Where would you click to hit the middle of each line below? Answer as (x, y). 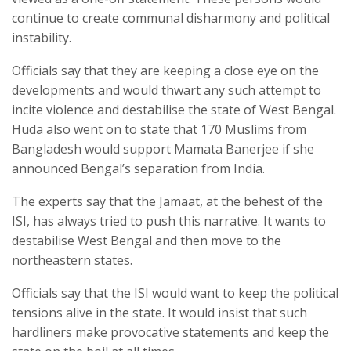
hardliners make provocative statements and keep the (170, 333)
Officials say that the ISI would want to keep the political (175, 293)
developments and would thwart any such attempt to (166, 90)
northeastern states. (72, 261)
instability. (42, 38)
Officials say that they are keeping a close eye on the (165, 71)
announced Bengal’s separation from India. (138, 169)
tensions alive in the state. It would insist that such (159, 313)
